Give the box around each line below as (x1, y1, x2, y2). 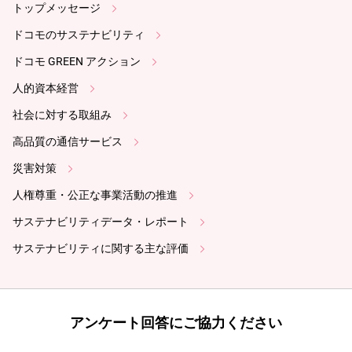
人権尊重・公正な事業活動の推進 (13, 189, 178, 201)
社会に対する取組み (13, 108, 112, 121)
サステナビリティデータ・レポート (13, 215, 189, 228)
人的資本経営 (13, 82, 79, 94)
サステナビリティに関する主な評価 (13, 242, 189, 255)
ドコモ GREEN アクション (13, 55, 141, 68)
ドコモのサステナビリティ (13, 28, 145, 41)
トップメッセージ (13, 2, 101, 14)
